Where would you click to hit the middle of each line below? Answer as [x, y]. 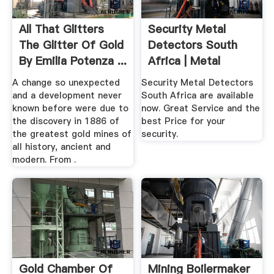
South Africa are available [198, 95]
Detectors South [193, 45]
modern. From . [44, 159]
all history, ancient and [61, 146]
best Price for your [183, 121]
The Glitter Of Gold [71, 45]
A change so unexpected [66, 82]
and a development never [67, 95]
